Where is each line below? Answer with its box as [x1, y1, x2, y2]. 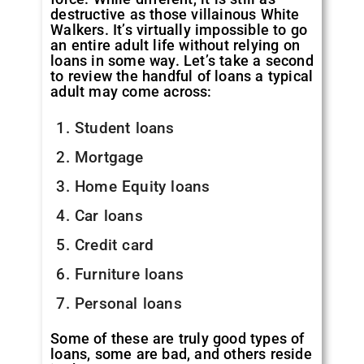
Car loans [74, 206, 143, 226]
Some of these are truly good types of [50, 329, 305, 347]
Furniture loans [74, 265, 184, 284]
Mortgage [74, 148, 144, 167]
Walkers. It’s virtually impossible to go [50, 21, 308, 39]
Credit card [74, 236, 154, 255]
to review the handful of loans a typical [50, 67, 314, 85]
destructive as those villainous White [50, 6, 300, 24]
